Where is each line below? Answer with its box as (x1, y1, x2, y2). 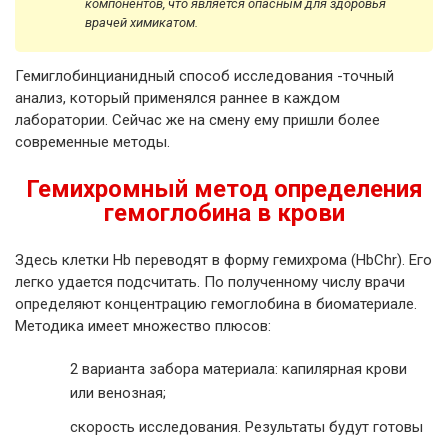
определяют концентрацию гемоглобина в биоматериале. (15, 295, 417, 314)
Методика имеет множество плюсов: (15, 317, 271, 336)
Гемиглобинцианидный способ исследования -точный (15, 67, 394, 86)
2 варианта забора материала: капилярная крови (70, 360, 407, 379)
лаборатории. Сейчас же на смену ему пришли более (15, 111, 380, 130)
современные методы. (15, 133, 170, 152)
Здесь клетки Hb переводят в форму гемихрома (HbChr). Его (15, 251, 432, 270)
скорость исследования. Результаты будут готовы (70, 418, 423, 437)
